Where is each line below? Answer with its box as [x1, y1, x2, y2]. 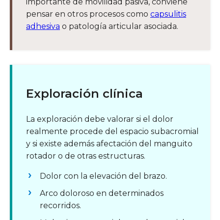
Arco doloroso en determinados [40, 189, 164, 198]
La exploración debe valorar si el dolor [26, 114, 173, 124]
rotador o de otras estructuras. [26, 151, 145, 161]
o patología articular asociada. [60, 22, 178, 31]
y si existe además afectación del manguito [26, 139, 192, 149]
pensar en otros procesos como [26, 9, 150, 19]
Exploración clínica [26, 86, 143, 101]
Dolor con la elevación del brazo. [40, 171, 167, 181]
